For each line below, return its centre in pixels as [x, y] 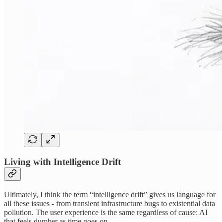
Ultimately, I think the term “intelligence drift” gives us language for [110, 194]
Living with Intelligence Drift [62, 162]
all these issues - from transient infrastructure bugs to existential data [110, 203]
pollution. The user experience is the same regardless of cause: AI [106, 212]
